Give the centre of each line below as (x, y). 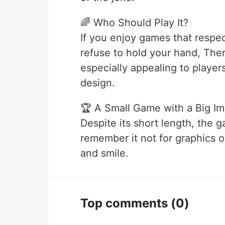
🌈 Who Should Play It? (134, 23)
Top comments (126, 203)
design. (98, 83)
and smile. (104, 153)
